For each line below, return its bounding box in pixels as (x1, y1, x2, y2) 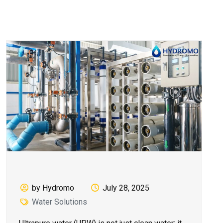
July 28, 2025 (102, 183, 149, 193)
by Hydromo (32, 183, 75, 193)
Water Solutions (32, 197, 88, 207)
